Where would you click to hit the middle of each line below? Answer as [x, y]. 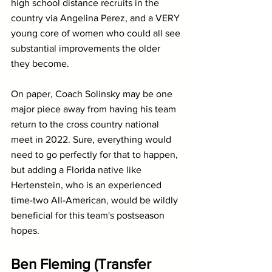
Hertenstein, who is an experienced [87, 185]
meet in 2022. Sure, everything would [92, 139]
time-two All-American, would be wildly [96, 200]
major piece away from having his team [95, 109]
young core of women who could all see [97, 33]
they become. [40, 63]
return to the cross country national [86, 124]
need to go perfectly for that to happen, [96, 154]
